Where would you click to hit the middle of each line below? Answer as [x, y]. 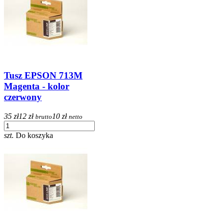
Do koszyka [34, 135]
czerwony [23, 97]
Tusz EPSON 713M [43, 76]
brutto [44, 116]
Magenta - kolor [37, 86]
